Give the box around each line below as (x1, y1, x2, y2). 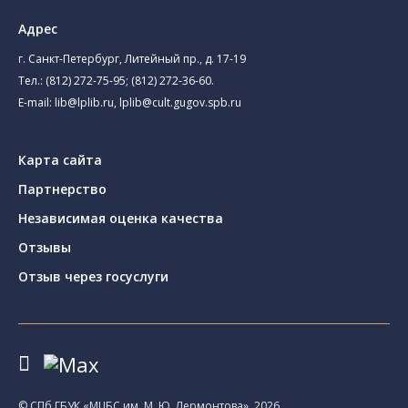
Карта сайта (18, 151, 102, 168)
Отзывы (18, 239, 71, 256)
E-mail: (18, 95, 55, 110)
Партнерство (18, 180, 107, 198)
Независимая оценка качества (18, 209, 223, 227)
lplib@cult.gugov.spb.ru (119, 95, 241, 110)
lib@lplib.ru (55, 95, 114, 110)
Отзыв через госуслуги (18, 268, 168, 285)
